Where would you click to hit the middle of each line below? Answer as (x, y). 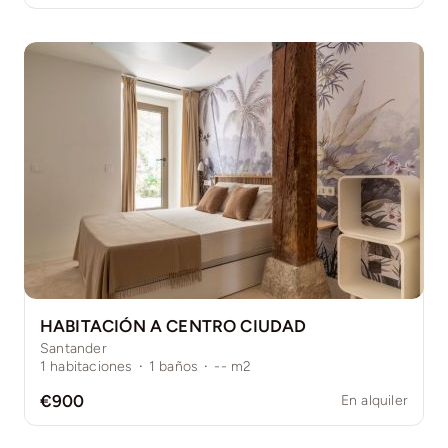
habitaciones (91, 367)
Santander (73, 349)
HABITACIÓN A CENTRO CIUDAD (173, 326)
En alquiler (374, 401)
